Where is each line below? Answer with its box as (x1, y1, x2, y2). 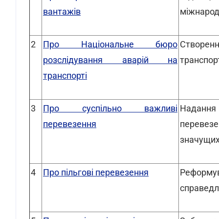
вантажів (43, 6, 81, 17)
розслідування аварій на (43, 55, 177, 65)
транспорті (43, 70, 87, 81)
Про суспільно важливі (43, 103, 177, 113)
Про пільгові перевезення (43, 167, 149, 177)
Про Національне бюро (43, 39, 177, 49)
